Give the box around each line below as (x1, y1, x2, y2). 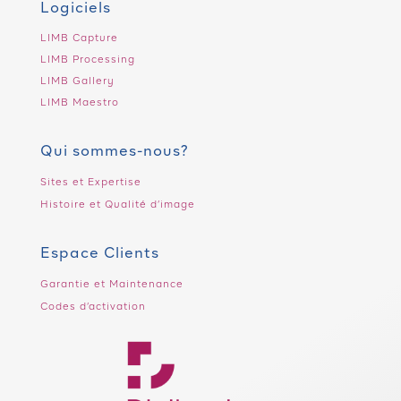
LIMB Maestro (39, 96, 119, 109)
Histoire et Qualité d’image (39, 198, 195, 211)
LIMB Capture (39, 31, 118, 45)
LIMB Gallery (39, 74, 115, 88)
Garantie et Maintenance (39, 277, 183, 291)
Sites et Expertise (39, 175, 141, 189)
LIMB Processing (39, 53, 135, 66)
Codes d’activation (39, 300, 146, 313)
